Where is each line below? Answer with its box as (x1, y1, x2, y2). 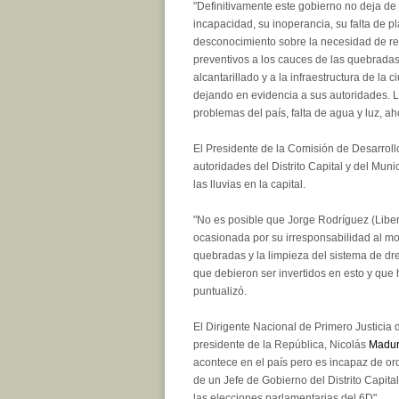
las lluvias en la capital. (193, 177, 305, 191)
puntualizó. (193, 284, 247, 297)
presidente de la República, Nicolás (193, 338, 369, 351)
